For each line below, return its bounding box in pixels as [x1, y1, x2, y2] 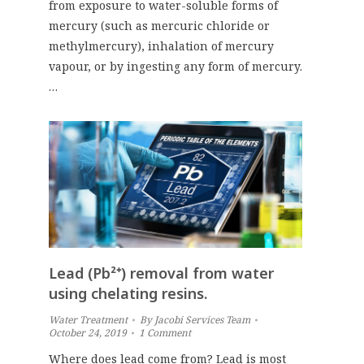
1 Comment [139, 325, 191, 340]
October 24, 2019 [49, 325, 127, 340]
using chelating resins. [49, 283, 207, 303]
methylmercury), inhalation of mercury [49, 37, 274, 54]
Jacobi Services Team [154, 312, 250, 327]
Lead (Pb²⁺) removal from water [49, 262, 274, 283]
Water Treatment [49, 312, 128, 327]
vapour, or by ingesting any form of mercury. [49, 58, 302, 74]
